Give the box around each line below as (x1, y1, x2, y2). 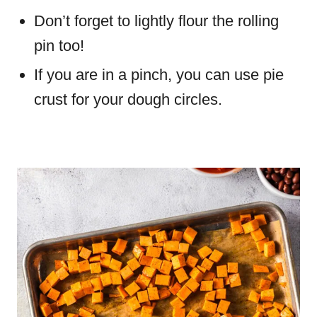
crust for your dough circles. (34, 91, 226, 108)
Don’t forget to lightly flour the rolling (34, 12, 279, 30)
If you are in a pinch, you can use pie (34, 66, 284, 83)
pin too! (34, 37, 84, 54)
